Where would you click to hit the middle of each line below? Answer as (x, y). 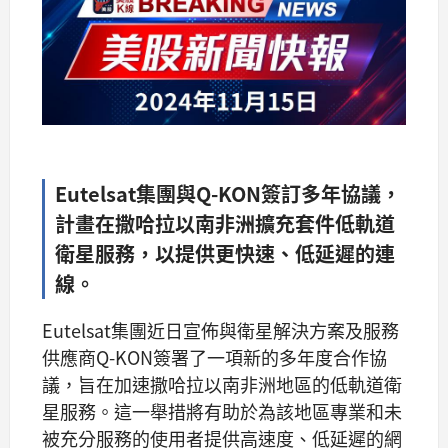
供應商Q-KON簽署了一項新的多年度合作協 (214, 357)
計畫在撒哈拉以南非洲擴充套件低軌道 (225, 224)
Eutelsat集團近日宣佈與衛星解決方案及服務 (220, 330)
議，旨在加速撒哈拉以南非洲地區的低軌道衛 (222, 384)
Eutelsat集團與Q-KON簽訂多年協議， (228, 194)
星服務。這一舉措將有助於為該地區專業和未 (222, 411)
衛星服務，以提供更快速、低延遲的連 (225, 254)
